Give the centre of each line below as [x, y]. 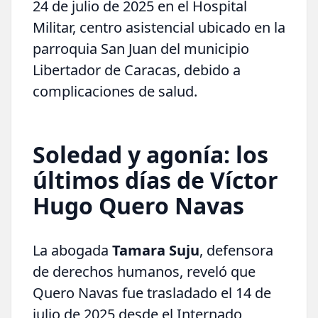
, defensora [236, 250]
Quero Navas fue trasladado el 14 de [152, 292]
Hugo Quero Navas [138, 205]
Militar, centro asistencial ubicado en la [159, 27]
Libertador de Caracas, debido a [137, 70]
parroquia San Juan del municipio [141, 48]
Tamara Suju [156, 250]
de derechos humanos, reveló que [144, 271]
